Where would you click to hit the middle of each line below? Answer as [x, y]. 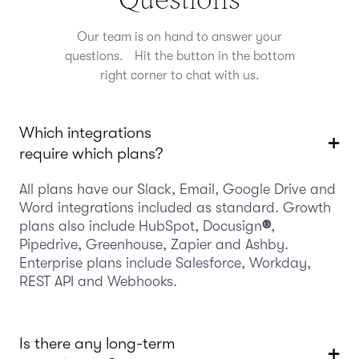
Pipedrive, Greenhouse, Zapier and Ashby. [154, 244]
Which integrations [85, 132]
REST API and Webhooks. [98, 281]
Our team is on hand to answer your [179, 36]
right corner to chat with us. [179, 75]
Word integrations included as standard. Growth [175, 207]
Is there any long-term [97, 343]
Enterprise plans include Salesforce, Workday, [165, 262]
